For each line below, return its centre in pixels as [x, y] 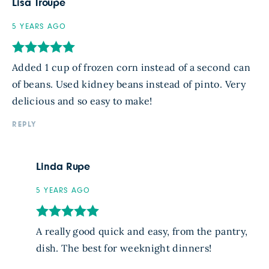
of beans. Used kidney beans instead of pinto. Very [129, 84]
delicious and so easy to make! [82, 101]
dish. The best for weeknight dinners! [124, 248]
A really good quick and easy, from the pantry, [142, 231]
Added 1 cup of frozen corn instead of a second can [131, 67]
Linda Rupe [63, 167]
